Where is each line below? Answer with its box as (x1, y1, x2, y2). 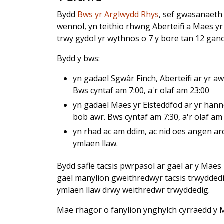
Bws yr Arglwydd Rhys (77, 8, 159, 20)
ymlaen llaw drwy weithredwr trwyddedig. (57, 184, 210, 195)
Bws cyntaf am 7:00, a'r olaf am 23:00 (73, 84, 209, 96)
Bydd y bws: (57, 52, 100, 64)
